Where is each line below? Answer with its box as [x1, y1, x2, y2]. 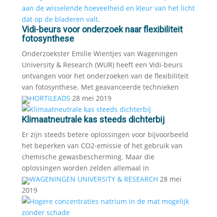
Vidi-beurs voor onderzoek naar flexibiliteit [21, 24, 183, 34]
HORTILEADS [29, 93, 70, 103]
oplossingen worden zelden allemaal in [21, 163, 149, 172]
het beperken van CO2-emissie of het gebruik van [21, 141, 183, 150]
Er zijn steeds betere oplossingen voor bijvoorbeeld [21, 130, 188, 139]
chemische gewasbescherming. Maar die [21, 152, 155, 161]
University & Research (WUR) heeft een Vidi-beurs [21, 60, 183, 69]
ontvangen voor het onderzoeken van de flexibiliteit [21, 71, 188, 80]
